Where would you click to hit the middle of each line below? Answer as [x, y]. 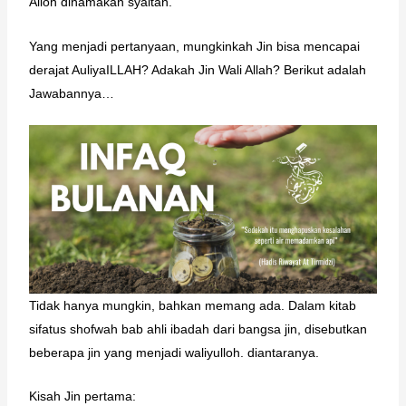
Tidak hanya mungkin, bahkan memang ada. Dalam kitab [192, 305]
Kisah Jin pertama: [82, 396]
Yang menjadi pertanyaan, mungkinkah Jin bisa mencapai [194, 46]
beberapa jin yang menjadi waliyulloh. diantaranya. [174, 352]
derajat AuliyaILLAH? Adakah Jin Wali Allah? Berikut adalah [197, 69]
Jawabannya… [71, 93]
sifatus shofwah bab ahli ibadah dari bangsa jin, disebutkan [198, 329]
